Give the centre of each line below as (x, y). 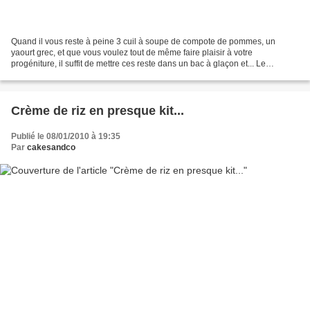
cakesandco (51, 147)
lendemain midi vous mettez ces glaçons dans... (101, 74)
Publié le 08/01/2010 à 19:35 (66, 136)
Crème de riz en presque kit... (98, 110)
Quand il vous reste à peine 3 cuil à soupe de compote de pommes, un (143, 41)
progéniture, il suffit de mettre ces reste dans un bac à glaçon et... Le (138, 63)
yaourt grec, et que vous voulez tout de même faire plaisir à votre (132, 52)
